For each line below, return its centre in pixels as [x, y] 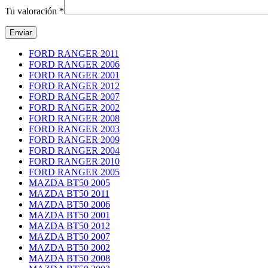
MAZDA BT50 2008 [69, 258]
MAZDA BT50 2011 [69, 193]
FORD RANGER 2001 [74, 75]
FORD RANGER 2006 [74, 64]
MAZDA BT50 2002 [69, 247]
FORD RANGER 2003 [74, 129]
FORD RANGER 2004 [74, 150]
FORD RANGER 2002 [74, 107]
